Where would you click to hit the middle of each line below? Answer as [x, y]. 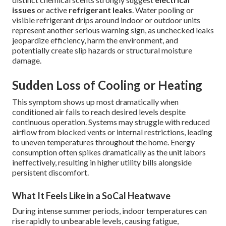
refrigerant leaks [100, 10]
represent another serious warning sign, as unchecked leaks [113, 30]
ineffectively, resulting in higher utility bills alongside [102, 162]
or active [52, 10]
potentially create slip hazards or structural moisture [102, 50]
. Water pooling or [163, 10]
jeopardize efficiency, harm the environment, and [95, 40]
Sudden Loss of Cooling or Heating [107, 85]
